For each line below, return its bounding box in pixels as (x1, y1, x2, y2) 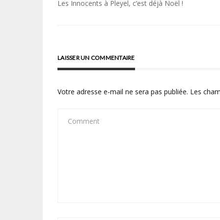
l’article (57, 27, 104, 45)
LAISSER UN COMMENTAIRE (57, 54, 135, 61)
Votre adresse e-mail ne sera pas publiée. (57, 86, 188, 96)
